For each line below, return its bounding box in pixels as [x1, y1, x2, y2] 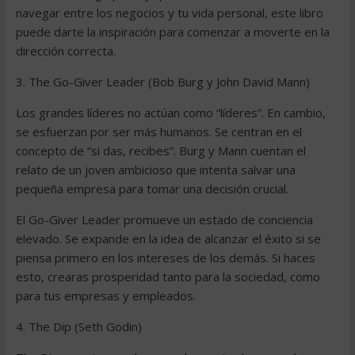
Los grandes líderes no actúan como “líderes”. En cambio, [15, 105, 326, 120]
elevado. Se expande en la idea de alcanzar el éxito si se [15, 231, 321, 246]
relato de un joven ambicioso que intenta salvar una [15, 162, 296, 177]
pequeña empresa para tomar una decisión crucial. [15, 181, 288, 197]
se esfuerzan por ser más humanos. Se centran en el [15, 124, 302, 139]
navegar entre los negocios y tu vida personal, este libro [15, 5, 323, 21]
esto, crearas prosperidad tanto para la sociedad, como [15, 269, 320, 284]
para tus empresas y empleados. [15, 288, 196, 303]
